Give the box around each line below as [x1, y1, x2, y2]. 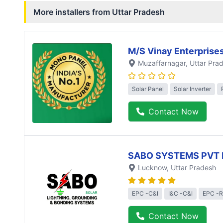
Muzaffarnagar [138, 58, 186, 67]
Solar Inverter [174, 85, 211, 93]
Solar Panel [132, 85, 164, 93]
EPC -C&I [132, 190, 158, 198]
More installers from [33, 7, 112, 17]
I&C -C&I [168, 190, 193, 198]
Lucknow [138, 163, 167, 172]
